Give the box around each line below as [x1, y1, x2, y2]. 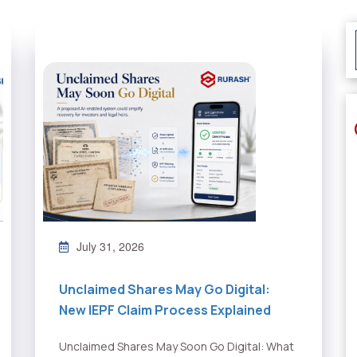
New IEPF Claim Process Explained [59, 301, 271, 320]
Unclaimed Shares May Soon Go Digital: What [59, 339, 294, 355]
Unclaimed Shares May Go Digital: [59, 280, 270, 299]
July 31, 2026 [76, 238, 144, 255]
